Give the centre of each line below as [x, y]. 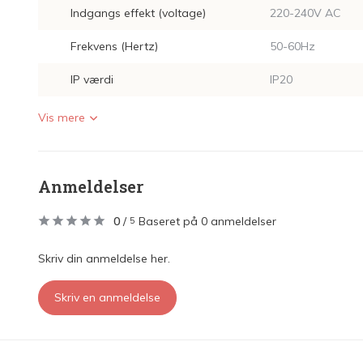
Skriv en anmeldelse [107, 297]
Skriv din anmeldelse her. [104, 258]
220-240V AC [305, 13]
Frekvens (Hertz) [114, 46]
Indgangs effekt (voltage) [138, 13]
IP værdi [92, 79]
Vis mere [62, 117]
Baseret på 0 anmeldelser [207, 221]
